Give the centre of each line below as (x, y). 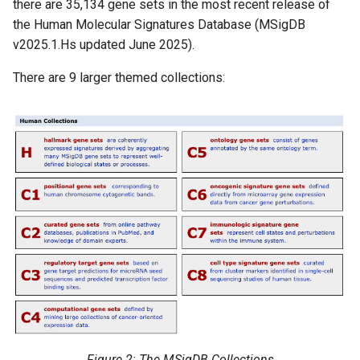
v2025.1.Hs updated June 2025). (104, 44)
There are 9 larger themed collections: (119, 77)
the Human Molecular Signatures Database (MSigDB (159, 24)
